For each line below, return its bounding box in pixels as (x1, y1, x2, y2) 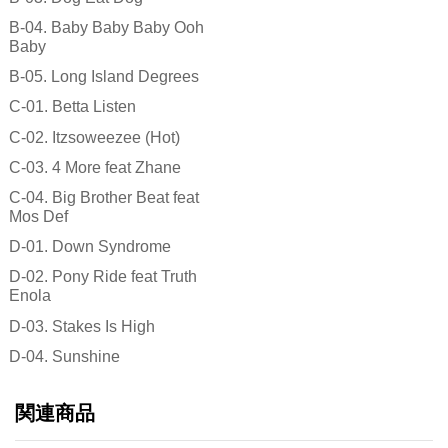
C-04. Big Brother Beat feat (8, 189, 199, 207)
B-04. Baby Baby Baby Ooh (8, 19, 204, 37)
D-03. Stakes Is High (8, 317, 155, 335)
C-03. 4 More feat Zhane (8, 158, 181, 176)
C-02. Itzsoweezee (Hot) (8, 128, 180, 146)
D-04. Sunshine (8, 347, 120, 365)
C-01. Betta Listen (8, 98, 136, 116)
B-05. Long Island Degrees (8, 68, 199, 86)
